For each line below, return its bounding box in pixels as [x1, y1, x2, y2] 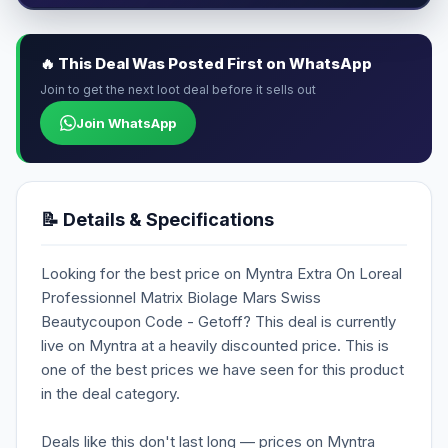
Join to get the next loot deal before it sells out [40, 82, 316, 98]
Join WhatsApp [76, 115, 176, 132]
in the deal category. [41, 384, 180, 404]
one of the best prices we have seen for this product [41, 360, 404, 380]
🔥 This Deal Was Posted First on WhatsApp [40, 54, 372, 74]
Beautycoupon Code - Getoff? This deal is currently [41, 312, 396, 332]
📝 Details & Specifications [41, 209, 274, 231]
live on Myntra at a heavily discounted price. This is [41, 336, 389, 356]
